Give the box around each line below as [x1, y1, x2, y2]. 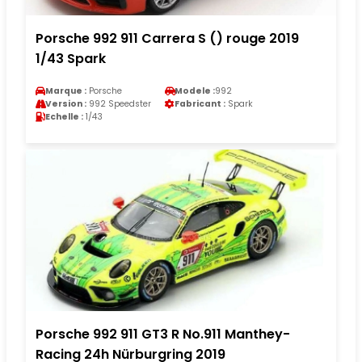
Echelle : [45, 110, 83, 123]
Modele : [175, 84, 215, 97]
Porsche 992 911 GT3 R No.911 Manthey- [36, 324, 290, 343]
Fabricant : [175, 97, 225, 110]
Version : [45, 97, 86, 110]
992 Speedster [86, 97, 151, 110]
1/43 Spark [36, 48, 106, 68]
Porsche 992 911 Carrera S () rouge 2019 [36, 28, 299, 48]
